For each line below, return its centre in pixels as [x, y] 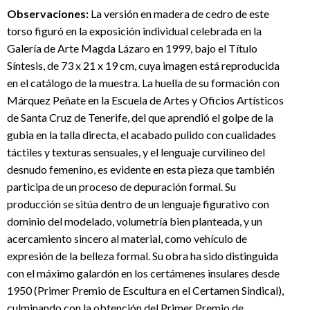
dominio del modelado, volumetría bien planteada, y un [135, 221]
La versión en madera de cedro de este [179, 13]
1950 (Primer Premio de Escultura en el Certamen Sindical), [145, 290]
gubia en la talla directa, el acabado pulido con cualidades [142, 135]
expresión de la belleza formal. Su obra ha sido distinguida [143, 256]
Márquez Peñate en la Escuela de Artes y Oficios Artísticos [145, 100]
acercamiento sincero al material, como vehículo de [127, 238]
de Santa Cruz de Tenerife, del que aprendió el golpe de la [140, 117]
